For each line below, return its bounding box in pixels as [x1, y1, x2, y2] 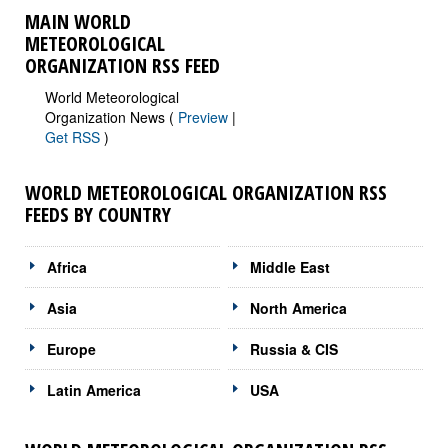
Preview [178, 106, 228, 127]
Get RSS [45, 126, 104, 147]
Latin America [47, 379, 141, 400]
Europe [47, 338, 96, 359]
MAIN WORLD [25, 7, 131, 35]
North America [250, 297, 348, 318]
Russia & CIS [250, 338, 339, 359]
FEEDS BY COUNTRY [25, 200, 171, 228]
